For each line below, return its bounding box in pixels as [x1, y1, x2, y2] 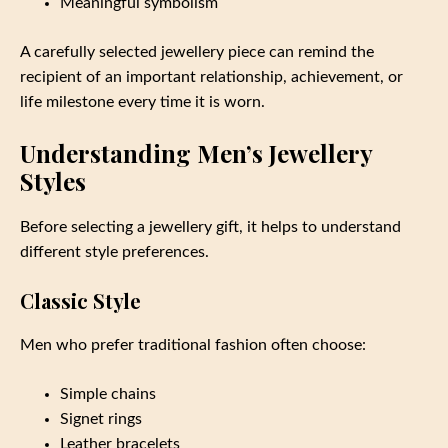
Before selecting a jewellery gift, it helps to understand [20, 219, 401, 236]
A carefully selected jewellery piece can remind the [20, 44, 374, 61]
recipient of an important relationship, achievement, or [20, 69, 403, 86]
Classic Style [20, 287, 141, 315]
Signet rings [60, 411, 142, 428]
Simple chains [60, 386, 156, 403]
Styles [20, 165, 86, 198]
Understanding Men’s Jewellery [20, 137, 372, 170]
